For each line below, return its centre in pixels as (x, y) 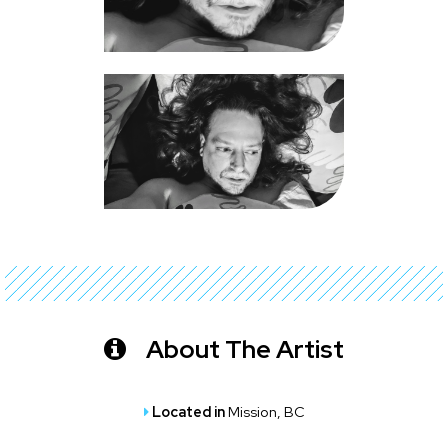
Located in (189, 411)
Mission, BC (266, 411)
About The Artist (242, 348)
